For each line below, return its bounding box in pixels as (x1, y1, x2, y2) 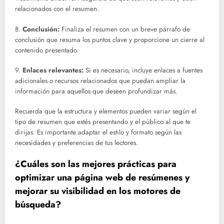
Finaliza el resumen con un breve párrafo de (59, 24, 190, 34)
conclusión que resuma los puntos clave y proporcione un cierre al (15, 34, 204, 44)
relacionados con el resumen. (15, 4, 99, 14)
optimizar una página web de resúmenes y (15, 171, 189, 184)
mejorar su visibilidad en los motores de (15, 184, 180, 198)
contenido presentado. (15, 45, 78, 55)
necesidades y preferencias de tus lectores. (15, 138, 138, 148)
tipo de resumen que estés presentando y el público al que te (15, 117, 190, 127)
